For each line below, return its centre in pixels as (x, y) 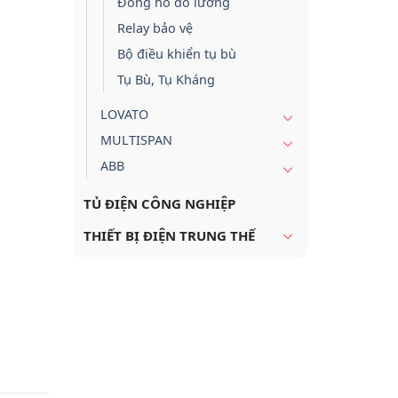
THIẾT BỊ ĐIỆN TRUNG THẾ (169, 236)
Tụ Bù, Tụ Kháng (166, 80)
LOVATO (124, 115)
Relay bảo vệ (155, 28)
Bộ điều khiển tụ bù (176, 54)
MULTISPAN (136, 140)
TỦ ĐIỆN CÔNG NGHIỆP (159, 204)
